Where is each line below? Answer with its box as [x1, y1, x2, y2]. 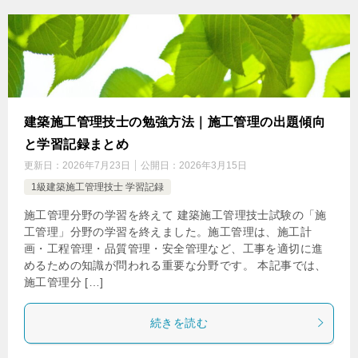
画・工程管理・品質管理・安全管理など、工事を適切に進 [24, 241, 324, 255]
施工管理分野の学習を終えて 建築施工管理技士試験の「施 [24, 208, 327, 221]
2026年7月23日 [62, 159, 130, 171]
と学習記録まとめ [24, 137, 129, 151]
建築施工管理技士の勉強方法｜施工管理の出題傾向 [24, 114, 326, 129]
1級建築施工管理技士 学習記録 [31, 181, 164, 193]
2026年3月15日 [179, 159, 247, 171]
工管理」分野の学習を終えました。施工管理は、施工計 [24, 225, 312, 238]
